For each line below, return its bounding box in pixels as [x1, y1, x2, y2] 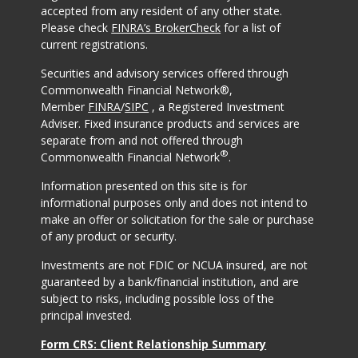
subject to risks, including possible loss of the [41, 291, 275, 307]
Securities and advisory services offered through [41, 66, 289, 82]
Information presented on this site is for [41, 178, 248, 194]
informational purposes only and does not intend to [41, 195, 308, 211]
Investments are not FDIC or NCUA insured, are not [41, 257, 308, 273]
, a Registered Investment [149, 99, 285, 115]
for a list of [221, 20, 281, 36]
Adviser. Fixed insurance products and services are [41, 116, 300, 132]
